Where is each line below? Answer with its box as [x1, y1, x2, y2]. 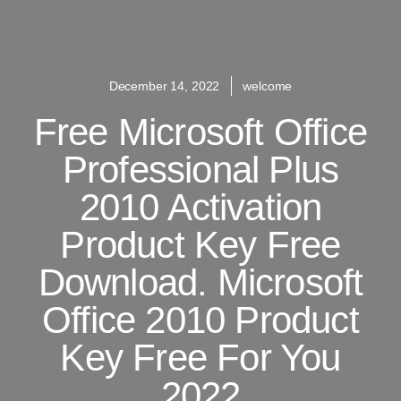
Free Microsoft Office [33, 110, 368, 153]
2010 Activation [79, 185, 322, 228]
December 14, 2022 [108, 78, 220, 93]
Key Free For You [60, 336, 341, 379]
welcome [243, 78, 293, 93]
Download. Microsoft [38, 260, 363, 303]
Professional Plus [62, 148, 339, 191]
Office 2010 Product [42, 298, 359, 341]
